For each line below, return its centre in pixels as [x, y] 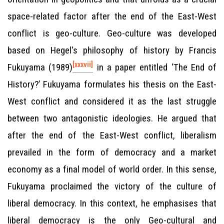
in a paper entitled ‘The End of [155, 67]
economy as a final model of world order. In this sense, [112, 169]
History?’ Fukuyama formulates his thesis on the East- [112, 84]
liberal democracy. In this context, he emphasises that [112, 203]
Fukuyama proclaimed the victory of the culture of [112, 186]
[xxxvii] [83, 64]
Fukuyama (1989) [40, 67]
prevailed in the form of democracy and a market [112, 152]
